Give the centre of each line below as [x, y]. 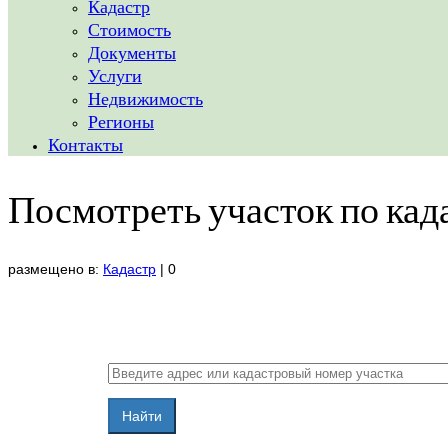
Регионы [121, 121]
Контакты [85, 144]
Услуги [115, 75]
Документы [132, 52]
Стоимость [129, 29]
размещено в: [55, 269]
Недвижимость [145, 98]
